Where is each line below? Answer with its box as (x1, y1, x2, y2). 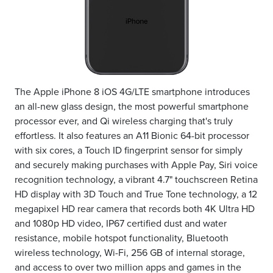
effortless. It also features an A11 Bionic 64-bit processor (15, 130, 249, 143)
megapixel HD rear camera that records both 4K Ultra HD (15, 203, 255, 216)
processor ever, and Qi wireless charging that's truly (15, 115, 233, 128)
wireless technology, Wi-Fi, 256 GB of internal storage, (15, 247, 245, 260)
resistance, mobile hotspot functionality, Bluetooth (15, 232, 229, 245)
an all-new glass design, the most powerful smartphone (15, 101, 249, 113)
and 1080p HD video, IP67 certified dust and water (15, 218, 227, 230)
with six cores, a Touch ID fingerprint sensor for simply (15, 144, 243, 157)
